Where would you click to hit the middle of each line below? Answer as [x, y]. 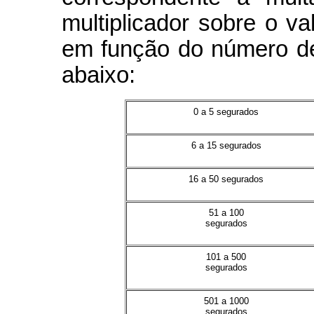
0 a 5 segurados [226, 111]
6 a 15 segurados [226, 145]
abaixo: [98, 75]
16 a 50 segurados [226, 179]
